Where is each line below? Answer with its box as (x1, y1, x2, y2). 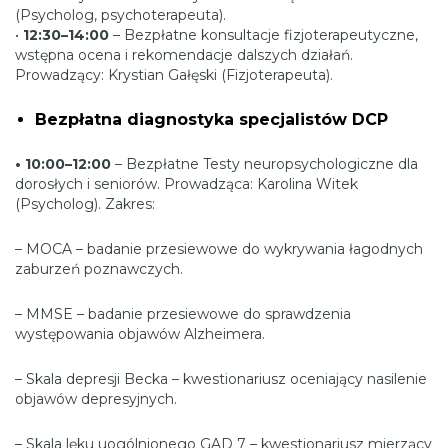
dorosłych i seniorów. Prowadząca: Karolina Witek (15, 175, 358, 194)
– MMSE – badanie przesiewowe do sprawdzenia (15, 305, 351, 324)
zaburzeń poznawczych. (15, 260, 183, 279)
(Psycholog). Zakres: (15, 195, 155, 214)
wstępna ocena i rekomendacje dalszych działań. (15, 46, 353, 65)
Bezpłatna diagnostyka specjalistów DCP (35, 110, 388, 130)
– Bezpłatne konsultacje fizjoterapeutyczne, (109, 26, 418, 45)
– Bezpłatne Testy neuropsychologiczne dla (111, 155, 418, 174)
